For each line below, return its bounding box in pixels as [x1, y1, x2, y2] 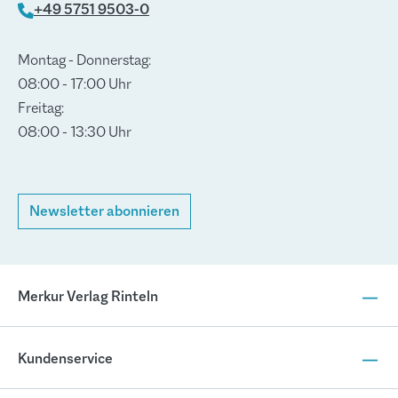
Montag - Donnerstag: [18, 51, 151, 70]
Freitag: [18, 99, 64, 118]
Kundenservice [18, 349, 113, 369]
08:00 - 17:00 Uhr [18, 75, 131, 94]
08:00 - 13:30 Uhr [18, 123, 131, 142]
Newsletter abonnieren [29, 202, 179, 221]
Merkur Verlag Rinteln [18, 287, 158, 306]
